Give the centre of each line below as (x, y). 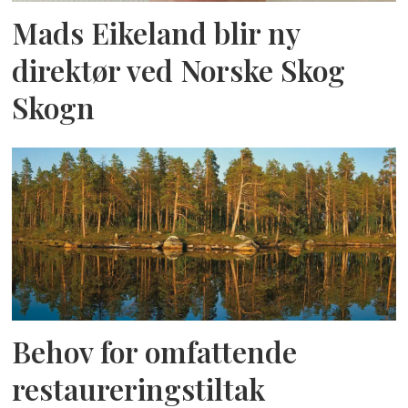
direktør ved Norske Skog (179, 71)
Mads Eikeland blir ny (156, 33)
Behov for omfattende (155, 351)
